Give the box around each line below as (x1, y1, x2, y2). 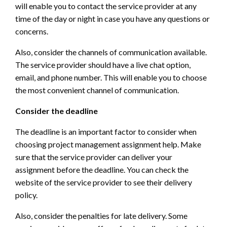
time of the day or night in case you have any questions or (15, 14, 210, 24)
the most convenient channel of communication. (15, 85, 179, 95)
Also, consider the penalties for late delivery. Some (15, 211, 187, 221)
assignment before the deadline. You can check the (15, 165, 188, 175)
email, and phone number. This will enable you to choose (15, 72, 207, 83)
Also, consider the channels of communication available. (15, 47, 207, 57)
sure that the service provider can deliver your (15, 152, 172, 162)
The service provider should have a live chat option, (15, 60, 191, 70)
